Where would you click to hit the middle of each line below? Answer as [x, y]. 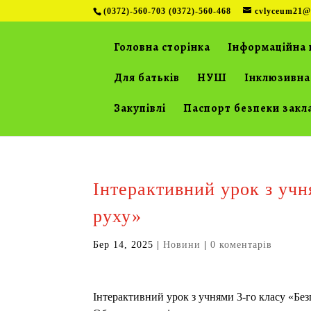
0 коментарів [242, 245]
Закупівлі [140, 108]
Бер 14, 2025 [124, 245]
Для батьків [147, 78]
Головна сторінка [162, 47]
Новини [182, 245]
